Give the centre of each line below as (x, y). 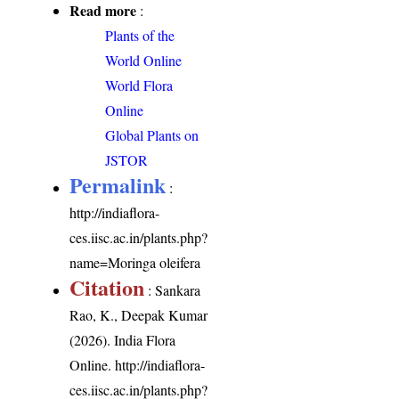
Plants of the (140, 36)
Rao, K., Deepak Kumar (139, 315)
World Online (144, 61)
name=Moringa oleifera (135, 263)
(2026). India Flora (123, 340)
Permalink (118, 185)
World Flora (139, 85)
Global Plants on (152, 135)
